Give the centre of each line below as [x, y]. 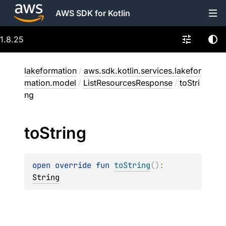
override [75, 165]
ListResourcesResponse [128, 83]
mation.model [50, 83]
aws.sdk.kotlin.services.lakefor [143, 71]
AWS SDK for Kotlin [93, 13]
